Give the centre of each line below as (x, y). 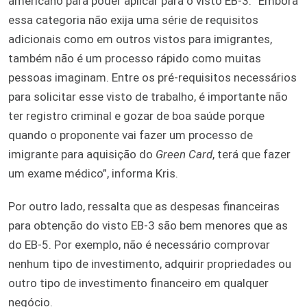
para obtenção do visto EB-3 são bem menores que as (148, 226)
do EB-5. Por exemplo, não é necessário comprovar (139, 245)
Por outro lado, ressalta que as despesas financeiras (144, 207)
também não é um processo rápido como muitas (135, 59)
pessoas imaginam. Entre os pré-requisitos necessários (152, 78)
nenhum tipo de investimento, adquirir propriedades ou (150, 264)
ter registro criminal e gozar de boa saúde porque (136, 116)
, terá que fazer (251, 155)
